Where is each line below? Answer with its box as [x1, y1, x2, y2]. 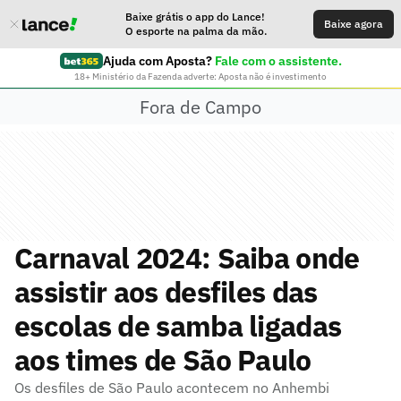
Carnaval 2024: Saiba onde [14, 239, 360, 277]
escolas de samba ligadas [14, 307, 342, 345]
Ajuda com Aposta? [102, 53, 212, 69]
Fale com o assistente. [214, 53, 342, 69]
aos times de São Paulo [14, 341, 311, 379]
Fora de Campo [140, 94, 261, 119]
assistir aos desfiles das [14, 273, 318, 311]
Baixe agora [324, 17, 383, 30]
